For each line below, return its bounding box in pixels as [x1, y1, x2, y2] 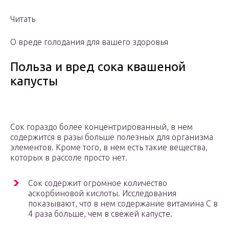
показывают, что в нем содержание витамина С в [28, 199, 218, 209]
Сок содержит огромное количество [28, 178, 167, 188]
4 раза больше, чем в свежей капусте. [28, 209, 172, 219]
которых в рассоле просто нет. [10, 153, 127, 163]
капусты [10, 74, 58, 88]
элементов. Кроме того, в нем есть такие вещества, [10, 143, 208, 152]
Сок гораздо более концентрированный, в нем [10, 122, 193, 132]
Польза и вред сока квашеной [10, 60, 186, 74]
